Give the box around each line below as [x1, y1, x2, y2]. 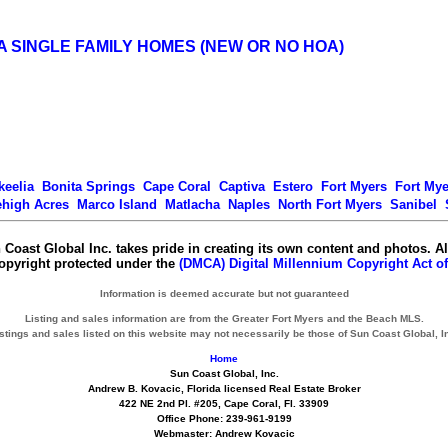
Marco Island [77, 197, 157, 212]
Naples [228, 197, 270, 212]
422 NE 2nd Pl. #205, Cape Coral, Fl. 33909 [119, 398, 329, 409]
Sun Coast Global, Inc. [169, 368, 279, 379]
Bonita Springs [41, 179, 135, 194]
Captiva [218, 179, 265, 194]
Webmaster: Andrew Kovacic [153, 428, 295, 439]
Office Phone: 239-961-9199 [156, 413, 292, 424]
